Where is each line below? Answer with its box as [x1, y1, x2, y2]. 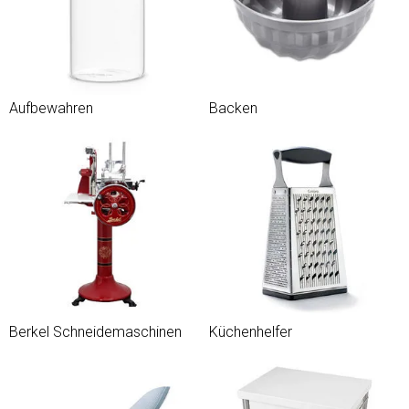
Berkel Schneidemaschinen [9, 323, 182, 341]
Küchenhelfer [209, 323, 292, 341]
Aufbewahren [9, 100, 93, 117]
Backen [209, 100, 257, 117]
